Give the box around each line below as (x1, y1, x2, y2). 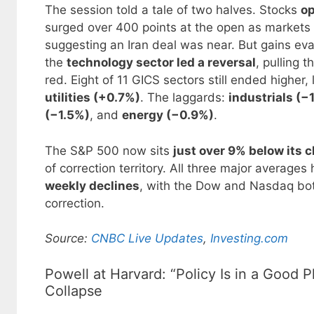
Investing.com (210, 231, 288, 246)
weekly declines (45, 178, 139, 193)
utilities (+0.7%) (45, 90, 140, 105)
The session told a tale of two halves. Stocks (45, 3, 301, 18)
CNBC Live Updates (91, 231, 203, 246)
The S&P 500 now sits (45, 143, 173, 158)
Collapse (45, 282, 102, 299)
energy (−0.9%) (122, 108, 214, 123)
